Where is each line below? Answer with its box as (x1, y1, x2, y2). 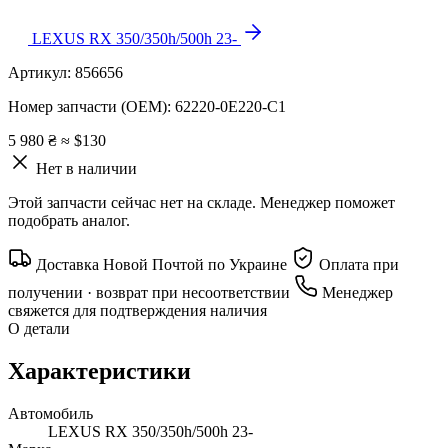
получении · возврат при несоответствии (8, 283, 294, 301)
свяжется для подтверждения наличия (8, 301, 267, 319)
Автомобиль (8, 404, 93, 422)
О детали (8, 319, 70, 337)
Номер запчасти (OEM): (8, 97, 175, 115)
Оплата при (315, 255, 399, 273)
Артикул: (8, 63, 75, 81)
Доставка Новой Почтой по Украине (32, 255, 291, 273)
